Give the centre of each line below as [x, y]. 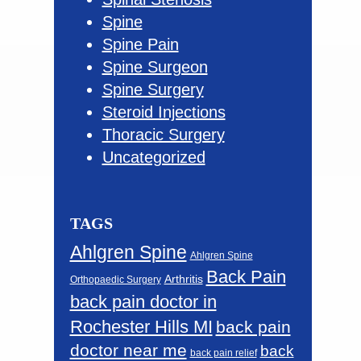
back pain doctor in [143, 302]
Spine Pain [140, 45]
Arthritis [183, 280]
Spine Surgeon [155, 67]
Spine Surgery [153, 90]
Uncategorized [154, 158]
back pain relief [223, 353]
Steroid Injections [164, 112]
